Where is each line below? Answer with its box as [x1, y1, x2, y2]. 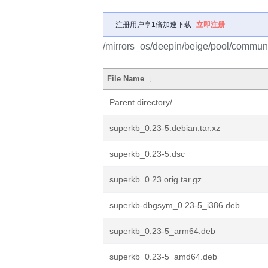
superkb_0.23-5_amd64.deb [109, 252, 217, 261]
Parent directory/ [109, 98, 172, 107]
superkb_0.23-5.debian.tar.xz [109, 123, 220, 133]
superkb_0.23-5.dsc [109, 149, 185, 159]
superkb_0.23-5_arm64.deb [109, 226, 215, 236]
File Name [107, 74, 145, 83]
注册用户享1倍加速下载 [115, 20, 191, 29]
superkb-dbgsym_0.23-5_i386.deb [109, 200, 240, 210]
